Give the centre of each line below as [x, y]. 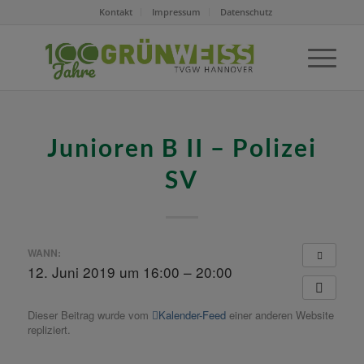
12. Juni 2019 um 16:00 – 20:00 [130, 271]
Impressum [177, 12]
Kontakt [116, 12]
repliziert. [49, 329]
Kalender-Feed [192, 314]
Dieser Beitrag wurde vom [89, 314]
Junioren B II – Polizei [182, 147]
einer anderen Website [279, 314]
